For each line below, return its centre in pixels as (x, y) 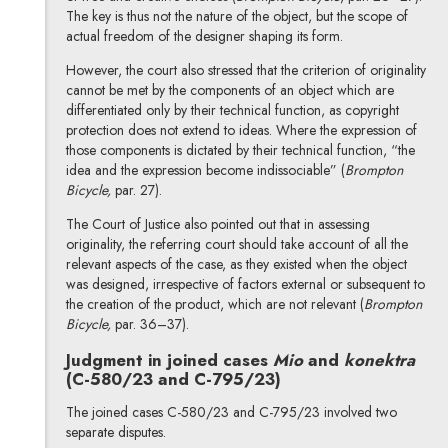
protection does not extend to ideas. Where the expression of (241, 130)
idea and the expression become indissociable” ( (205, 170)
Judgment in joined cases (169, 360)
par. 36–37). (151, 324)
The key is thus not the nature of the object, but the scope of (236, 16)
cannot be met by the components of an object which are (229, 90)
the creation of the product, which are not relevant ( (214, 304)
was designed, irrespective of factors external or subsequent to (245, 284)
